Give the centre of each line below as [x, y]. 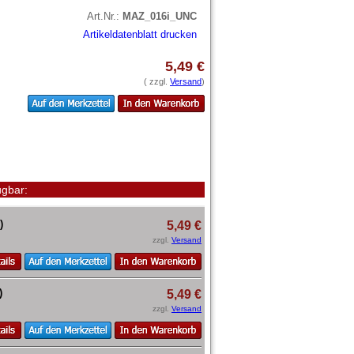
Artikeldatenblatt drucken [140, 34]
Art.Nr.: [105, 16]
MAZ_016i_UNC [160, 16]
